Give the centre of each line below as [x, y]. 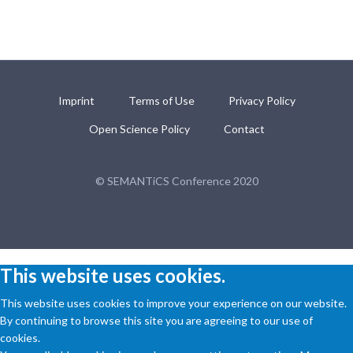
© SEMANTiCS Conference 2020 [176, 180]
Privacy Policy [262, 100]
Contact [244, 128]
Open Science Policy [139, 128]
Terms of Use [161, 100]
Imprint [76, 100]
